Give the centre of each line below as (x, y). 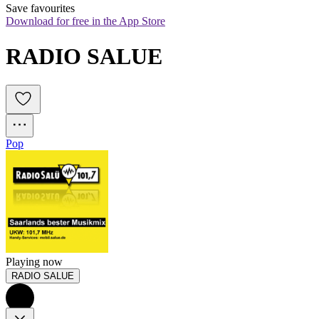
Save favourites (40, 9)
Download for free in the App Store (85, 21)
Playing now (34, 262)
